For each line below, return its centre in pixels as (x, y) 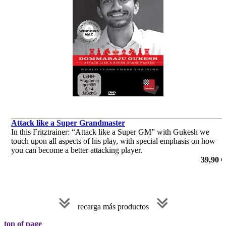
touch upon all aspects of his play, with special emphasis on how (113, 141)
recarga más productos (113, 206)
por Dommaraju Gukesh (50, 159)
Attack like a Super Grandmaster (68, 123)
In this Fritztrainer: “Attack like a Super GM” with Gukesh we (110, 132)
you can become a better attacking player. (77, 150)
